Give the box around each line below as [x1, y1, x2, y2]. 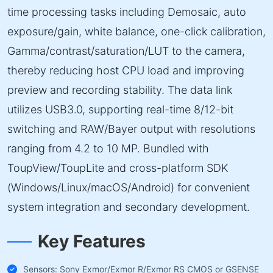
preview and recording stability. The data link [7, 83, 232, 96]
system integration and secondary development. [7, 200, 250, 213]
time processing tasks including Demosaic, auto [7, 5, 246, 18]
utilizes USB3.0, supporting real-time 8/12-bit [7, 103, 233, 116]
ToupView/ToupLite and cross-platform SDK [7, 161, 229, 174]
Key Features [38, 231, 146, 252]
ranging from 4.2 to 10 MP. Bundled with [7, 142, 209, 155]
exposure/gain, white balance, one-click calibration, [7, 25, 266, 38]
